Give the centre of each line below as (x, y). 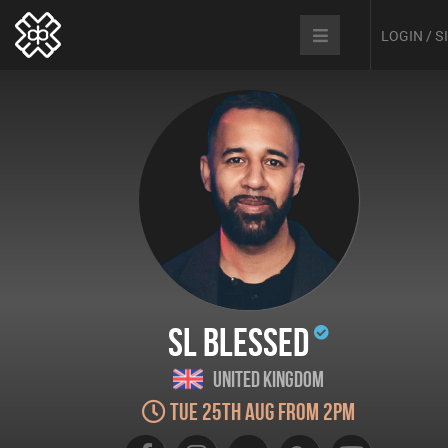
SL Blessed (238, 342)
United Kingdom (268, 379)
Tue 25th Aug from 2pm (260, 412)
